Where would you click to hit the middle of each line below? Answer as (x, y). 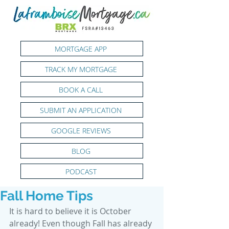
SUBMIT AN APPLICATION (81, 110)
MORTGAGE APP (81, 49)
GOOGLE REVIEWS (81, 130)
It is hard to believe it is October (71, 211)
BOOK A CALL (81, 89)
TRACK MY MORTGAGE (81, 69)
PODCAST (81, 171)
